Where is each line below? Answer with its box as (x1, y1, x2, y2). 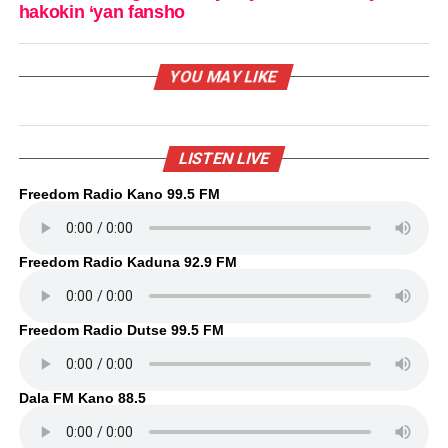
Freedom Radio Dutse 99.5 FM (18, 321, 224, 338)
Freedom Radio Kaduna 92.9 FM (18, 253, 237, 270)
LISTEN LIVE (176, 148, 272, 168)
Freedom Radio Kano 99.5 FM (18, 185, 220, 202)
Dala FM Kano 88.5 (18, 389, 146, 406)
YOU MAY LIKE (168, 66, 281, 86)
